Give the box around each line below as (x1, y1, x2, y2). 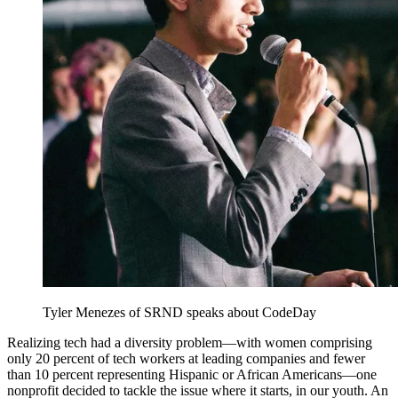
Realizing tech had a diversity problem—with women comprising (7, 335, 372, 351)
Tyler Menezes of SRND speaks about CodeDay (43, 305, 316, 321)
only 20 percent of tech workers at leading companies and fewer (7, 351, 365, 367)
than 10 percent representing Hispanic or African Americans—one (7, 367, 377, 383)
